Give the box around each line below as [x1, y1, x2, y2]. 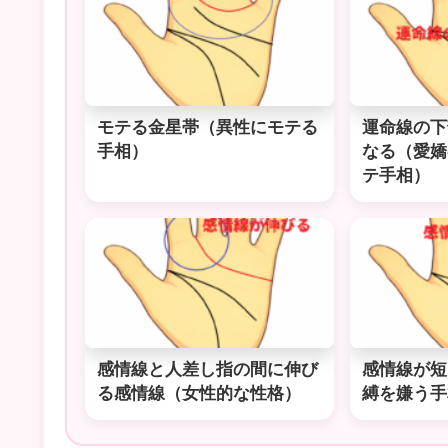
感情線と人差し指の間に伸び [97, 359, 318, 379]
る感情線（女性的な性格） [97, 383, 301, 403]
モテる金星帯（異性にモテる [97, 117, 318, 137]
